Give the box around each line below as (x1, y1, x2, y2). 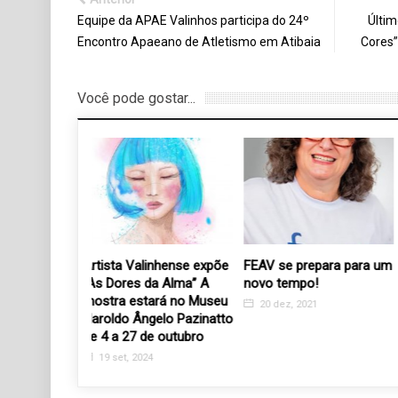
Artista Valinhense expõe (97, 257, 243, 274)
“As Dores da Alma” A (97, 275, 223, 291)
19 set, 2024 (110, 351, 167, 363)
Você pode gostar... (77, 90, 195, 107)
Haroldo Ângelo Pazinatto (97, 310, 247, 327)
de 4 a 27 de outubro (97, 328, 218, 345)
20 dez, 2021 (271, 298, 331, 310)
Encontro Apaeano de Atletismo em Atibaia (77, 35, 321, 50)
